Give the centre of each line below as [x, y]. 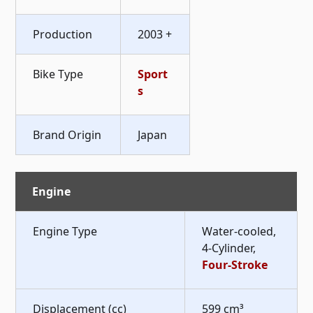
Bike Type [58, 74]
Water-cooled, [239, 231]
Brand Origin [67, 134]
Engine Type [65, 231]
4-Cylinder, [229, 248]
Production [63, 34]
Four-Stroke [235, 264]
